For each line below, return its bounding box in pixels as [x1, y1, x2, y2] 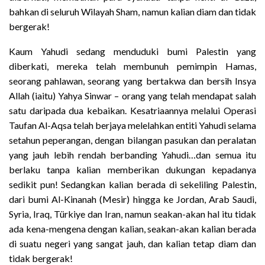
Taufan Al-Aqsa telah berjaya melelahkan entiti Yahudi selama [9, 119, 256, 131]
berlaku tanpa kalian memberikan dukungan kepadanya [9, 163, 256, 175]
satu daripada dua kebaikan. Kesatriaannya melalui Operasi [9, 104, 256, 116]
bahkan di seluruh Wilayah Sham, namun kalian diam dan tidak [9, 5, 256, 17]
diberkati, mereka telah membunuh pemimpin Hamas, [9, 60, 256, 72]
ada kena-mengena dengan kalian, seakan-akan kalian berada [9, 222, 256, 234]
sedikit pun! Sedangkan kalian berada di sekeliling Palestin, [9, 178, 256, 190]
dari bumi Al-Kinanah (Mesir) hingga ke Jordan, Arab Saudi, [9, 193, 256, 205]
